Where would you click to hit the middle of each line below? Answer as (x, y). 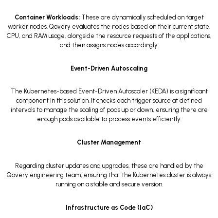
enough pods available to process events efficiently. (109, 119)
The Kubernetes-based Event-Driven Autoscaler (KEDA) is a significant (109, 91)
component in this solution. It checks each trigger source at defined (109, 101)
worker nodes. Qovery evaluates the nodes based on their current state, (109, 26)
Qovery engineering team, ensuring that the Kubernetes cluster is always (109, 175)
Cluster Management (109, 143)
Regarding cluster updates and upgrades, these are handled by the (109, 165)
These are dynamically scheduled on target (142, 17)
